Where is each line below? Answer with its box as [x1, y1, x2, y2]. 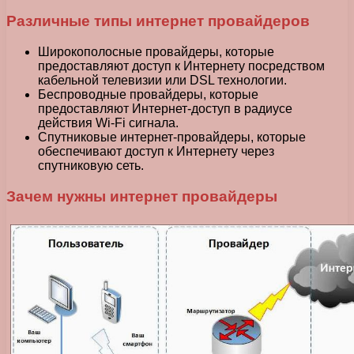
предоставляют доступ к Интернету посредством [38, 59, 325, 73]
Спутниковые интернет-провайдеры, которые [38, 130, 306, 145]
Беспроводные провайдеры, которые [38, 88, 258, 102]
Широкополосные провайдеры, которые [38, 45, 274, 59]
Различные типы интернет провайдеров [6, 13, 310, 30]
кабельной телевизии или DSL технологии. [38, 73, 287, 88]
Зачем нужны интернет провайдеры [6, 187, 277, 205]
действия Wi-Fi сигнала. [38, 116, 179, 130]
